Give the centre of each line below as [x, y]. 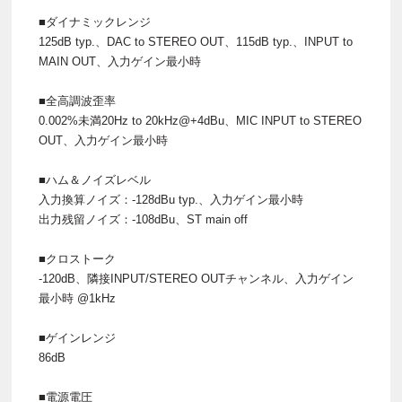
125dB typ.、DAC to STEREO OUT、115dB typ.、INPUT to [196, 41]
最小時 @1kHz [77, 298]
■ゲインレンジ [77, 337]
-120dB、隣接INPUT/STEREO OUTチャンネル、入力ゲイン [196, 278]
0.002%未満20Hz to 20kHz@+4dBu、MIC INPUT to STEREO [200, 120]
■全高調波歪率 [77, 100]
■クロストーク [77, 258]
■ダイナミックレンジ [95, 22]
